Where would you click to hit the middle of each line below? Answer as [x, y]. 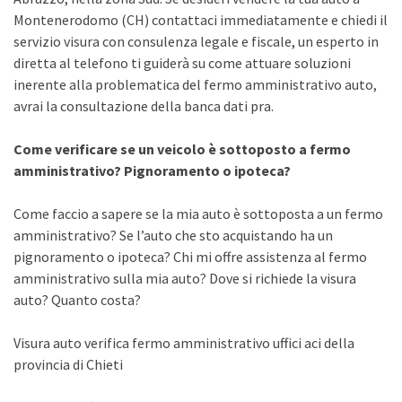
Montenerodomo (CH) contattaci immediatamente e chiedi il [201, 20]
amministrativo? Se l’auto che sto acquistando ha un [173, 235]
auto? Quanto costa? [77, 300]
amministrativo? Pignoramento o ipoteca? [152, 170]
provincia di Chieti [68, 364]
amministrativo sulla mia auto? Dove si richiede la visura [185, 278]
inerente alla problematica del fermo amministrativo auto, [195, 84]
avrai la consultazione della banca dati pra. [144, 106]
